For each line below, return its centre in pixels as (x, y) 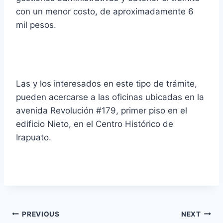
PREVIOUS (41, 214)
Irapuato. (34, 138)
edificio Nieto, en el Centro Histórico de (95, 124)
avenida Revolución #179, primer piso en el (102, 111)
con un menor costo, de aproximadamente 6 (105, 12)
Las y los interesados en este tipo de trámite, (107, 84)
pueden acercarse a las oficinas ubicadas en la (110, 97)
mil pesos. (36, 25)
